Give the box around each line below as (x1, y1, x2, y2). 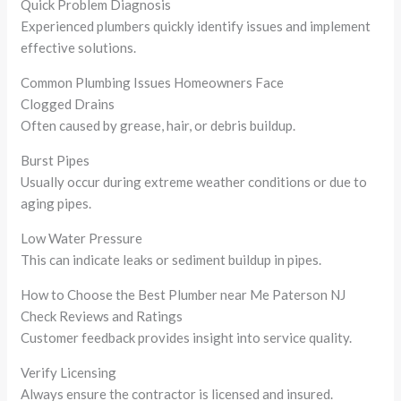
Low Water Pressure (21, 229, 143, 246)
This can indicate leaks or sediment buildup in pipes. (21, 251, 322, 268)
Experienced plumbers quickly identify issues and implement (21, 17, 371, 34)
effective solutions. (21, 38, 137, 55)
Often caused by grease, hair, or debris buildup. (21, 116, 296, 133)
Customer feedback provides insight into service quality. (21, 328, 353, 346)
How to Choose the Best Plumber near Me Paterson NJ (21, 286, 346, 303)
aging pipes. (21, 194, 92, 211)
